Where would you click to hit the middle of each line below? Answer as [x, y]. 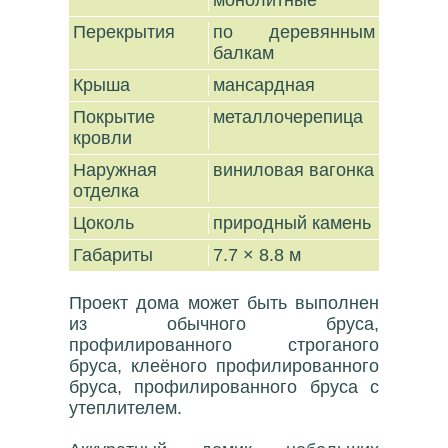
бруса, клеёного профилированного [224, 366]
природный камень [292, 223]
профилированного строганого [224, 345]
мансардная [264, 85]
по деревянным [294, 32]
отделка [109, 191]
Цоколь [106, 223]
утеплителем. [125, 408]
